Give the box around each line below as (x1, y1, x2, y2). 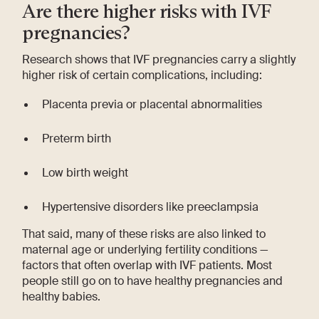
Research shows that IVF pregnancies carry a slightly (22, 51, 296, 67)
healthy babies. (22, 288, 101, 304)
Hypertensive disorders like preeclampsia (42, 199, 258, 214)
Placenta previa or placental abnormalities (42, 97, 262, 113)
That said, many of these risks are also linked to (22, 226, 266, 241)
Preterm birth (42, 131, 111, 147)
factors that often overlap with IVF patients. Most (22, 257, 273, 273)
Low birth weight (42, 165, 128, 181)
